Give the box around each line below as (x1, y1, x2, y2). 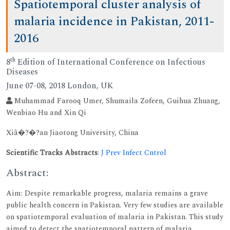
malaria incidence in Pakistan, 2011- (14, 12, 214, 31)
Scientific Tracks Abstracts (6, 147, 98, 158)
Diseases (6, 65, 38, 78)
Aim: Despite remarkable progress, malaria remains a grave (6, 187, 208, 199)
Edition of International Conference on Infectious (15, 55, 205, 68)
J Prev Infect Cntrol (101, 147, 166, 158)
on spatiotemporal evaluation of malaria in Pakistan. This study (6, 211, 223, 222)
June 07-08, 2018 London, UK (6, 79, 113, 92)
